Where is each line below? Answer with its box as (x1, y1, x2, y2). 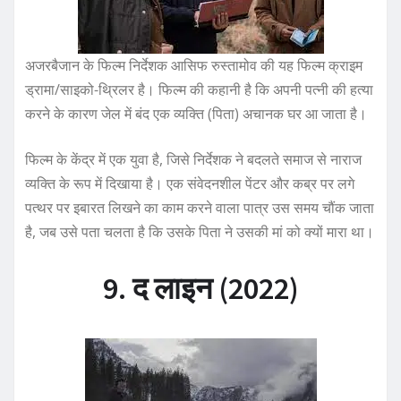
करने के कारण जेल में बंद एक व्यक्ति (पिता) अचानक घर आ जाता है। (25, 103, 367, 124)
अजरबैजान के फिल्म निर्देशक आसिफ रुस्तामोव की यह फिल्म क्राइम (25, 55, 363, 75)
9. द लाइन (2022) (102, 269, 299, 307)
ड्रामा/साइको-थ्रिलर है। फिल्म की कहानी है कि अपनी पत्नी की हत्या (25, 79, 373, 99)
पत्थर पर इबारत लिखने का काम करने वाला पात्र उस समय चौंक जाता (25, 197, 374, 218)
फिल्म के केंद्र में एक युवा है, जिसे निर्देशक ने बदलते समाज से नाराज (25, 149, 362, 169)
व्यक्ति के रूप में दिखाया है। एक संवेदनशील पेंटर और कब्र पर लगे (25, 173, 354, 193)
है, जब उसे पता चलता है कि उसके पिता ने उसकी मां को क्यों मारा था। (25, 221, 374, 242)
